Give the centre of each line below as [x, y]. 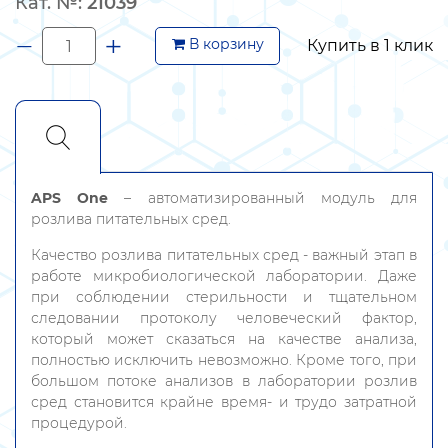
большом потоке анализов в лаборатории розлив [224, 381]
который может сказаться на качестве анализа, [224, 339]
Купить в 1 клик [370, 46]
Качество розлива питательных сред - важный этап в [224, 255]
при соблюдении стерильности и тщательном [224, 297]
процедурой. [79, 423]
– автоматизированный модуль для [263, 198]
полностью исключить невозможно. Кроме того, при [224, 360]
